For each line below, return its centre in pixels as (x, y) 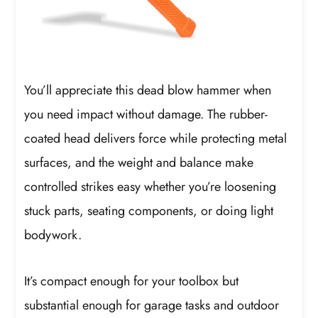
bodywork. (53, 235)
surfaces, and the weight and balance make (139, 162)
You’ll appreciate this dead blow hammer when (148, 90)
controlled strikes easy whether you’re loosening (150, 186)
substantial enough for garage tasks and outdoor (152, 306)
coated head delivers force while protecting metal (156, 138)
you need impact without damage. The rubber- (146, 114)
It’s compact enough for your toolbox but (132, 281)
